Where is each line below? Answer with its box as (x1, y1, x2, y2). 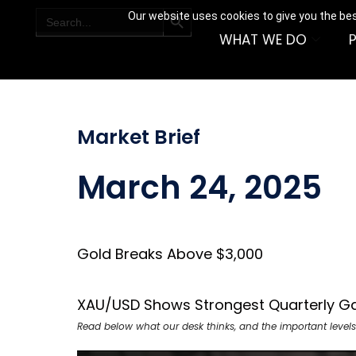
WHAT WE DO (219, 30, 307, 49)
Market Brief (76, 123, 200, 151)
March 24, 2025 (76, 165, 322, 210)
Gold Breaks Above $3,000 (76, 244, 263, 264)
